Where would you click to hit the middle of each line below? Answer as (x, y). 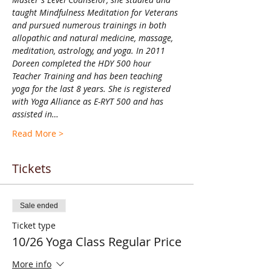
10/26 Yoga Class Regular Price (97, 242)
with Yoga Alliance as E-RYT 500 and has (89, 101)
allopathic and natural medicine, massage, (94, 38)
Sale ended (39, 206)
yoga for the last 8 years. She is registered (93, 89)
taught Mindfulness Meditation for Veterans (96, 12)
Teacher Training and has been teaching (88, 76)
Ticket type (34, 225)
